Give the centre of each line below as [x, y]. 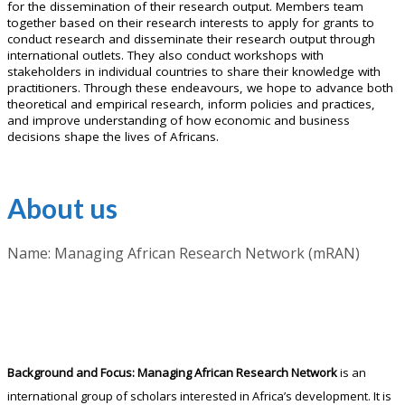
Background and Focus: [71, 373]
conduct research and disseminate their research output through [191, 39]
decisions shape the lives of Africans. [113, 137]
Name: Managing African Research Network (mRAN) [184, 254]
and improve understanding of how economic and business [179, 121]
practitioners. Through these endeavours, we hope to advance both [200, 88]
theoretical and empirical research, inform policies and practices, [191, 104]
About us [62, 208]
